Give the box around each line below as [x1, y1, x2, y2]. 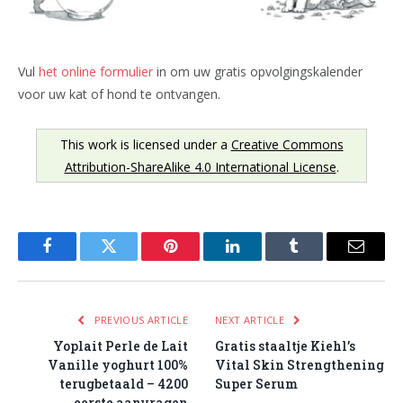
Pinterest [169, 251, 227, 267]
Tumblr [292, 251, 341, 267]
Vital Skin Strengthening [215, 355, 384, 373]
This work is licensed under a [59, 135, 231, 153]
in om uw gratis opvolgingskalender [153, 62, 363, 80]
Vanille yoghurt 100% [48, 355, 188, 373]
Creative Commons [230, 135, 344, 153]
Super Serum [215, 374, 298, 392]
